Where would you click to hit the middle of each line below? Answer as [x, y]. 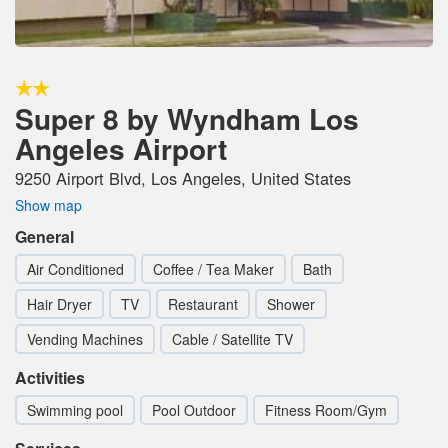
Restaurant [203, 303]
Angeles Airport [121, 148]
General [44, 236]
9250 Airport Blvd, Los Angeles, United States [183, 177]
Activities [50, 377]
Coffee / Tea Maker [213, 268]
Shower [291, 303]
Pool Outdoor [194, 409]
